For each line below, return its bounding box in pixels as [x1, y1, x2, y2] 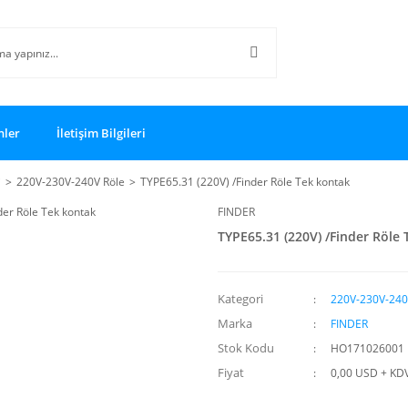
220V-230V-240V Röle [16, 174, 125, 189]
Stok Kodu [218, 340, 274, 356]
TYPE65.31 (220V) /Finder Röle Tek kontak [140, 174, 350, 189]
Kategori [218, 291, 263, 307]
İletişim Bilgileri [56, 124, 146, 141]
